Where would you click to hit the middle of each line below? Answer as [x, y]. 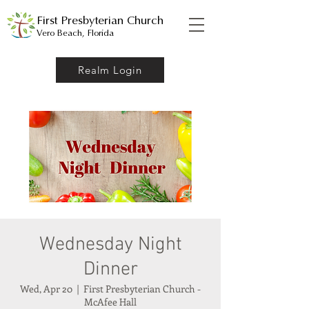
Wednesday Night [110, 245]
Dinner [110, 270]
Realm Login [110, 70]
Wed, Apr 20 [46, 289]
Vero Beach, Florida [75, 33]
